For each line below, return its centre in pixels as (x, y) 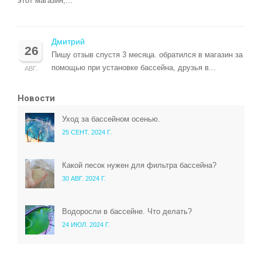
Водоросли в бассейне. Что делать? (127, 212)
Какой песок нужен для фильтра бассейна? (139, 166)
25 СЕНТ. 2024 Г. (87, 132)
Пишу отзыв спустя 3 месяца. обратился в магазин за (147, 55)
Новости (36, 99)
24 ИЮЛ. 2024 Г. (86, 225)
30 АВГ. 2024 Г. (84, 179)
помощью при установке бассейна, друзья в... (134, 68)
